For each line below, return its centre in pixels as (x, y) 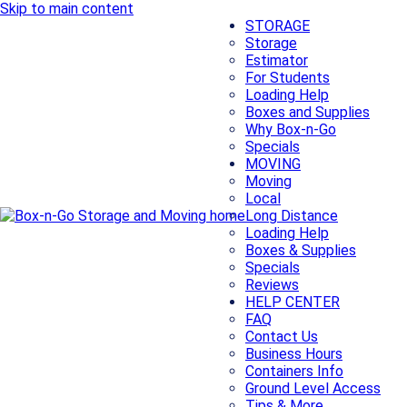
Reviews (272, 285)
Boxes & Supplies (301, 250)
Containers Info (294, 371)
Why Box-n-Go (291, 129)
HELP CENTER (293, 302)
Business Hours (294, 354)
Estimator (277, 60)
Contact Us (282, 337)
